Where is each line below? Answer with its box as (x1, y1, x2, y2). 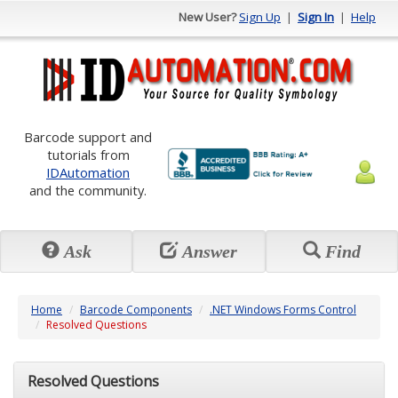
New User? (179, 9, 236, 25)
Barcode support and (24, 128, 152, 146)
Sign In (298, 9, 334, 25)
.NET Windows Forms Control (210, 302, 356, 317)
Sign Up (239, 9, 281, 25)
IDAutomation (46, 163, 130, 181)
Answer (178, 242, 238, 261)
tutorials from (46, 146, 130, 163)
